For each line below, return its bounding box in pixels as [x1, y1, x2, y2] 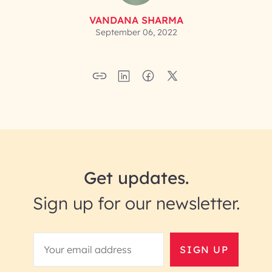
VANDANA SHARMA [89, 14, 183, 26]
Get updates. [83, 167, 189, 188]
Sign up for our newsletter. [32, 192, 240, 214]
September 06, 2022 [95, 27, 177, 38]
